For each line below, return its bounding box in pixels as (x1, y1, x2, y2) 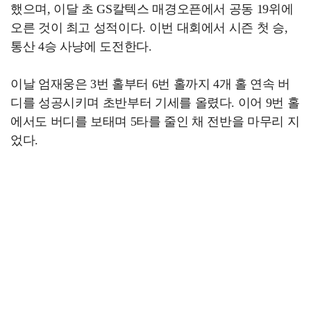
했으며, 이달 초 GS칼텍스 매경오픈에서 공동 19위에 (10, 2, 294, 16)
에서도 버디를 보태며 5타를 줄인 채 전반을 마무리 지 (10, 115, 300, 128)
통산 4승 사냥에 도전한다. (10, 40, 152, 53)
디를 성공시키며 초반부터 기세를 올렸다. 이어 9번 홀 (10, 96, 300, 110)
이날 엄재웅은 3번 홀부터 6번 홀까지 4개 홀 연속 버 (10, 77, 290, 91)
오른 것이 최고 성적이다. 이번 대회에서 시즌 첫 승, (10, 21, 288, 35)
